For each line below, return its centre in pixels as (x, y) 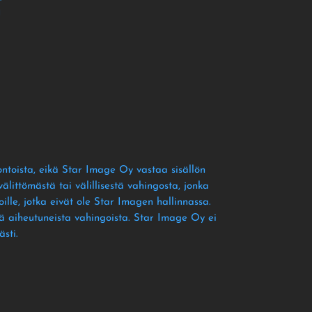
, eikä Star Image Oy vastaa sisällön (119, 171)
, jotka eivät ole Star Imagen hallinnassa (113, 203)
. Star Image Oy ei (172, 219)
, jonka (194, 187)
